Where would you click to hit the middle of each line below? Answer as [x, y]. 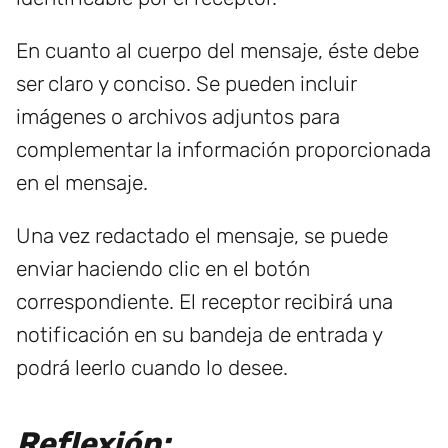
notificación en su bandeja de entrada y [199, 335]
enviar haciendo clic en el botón [163, 269]
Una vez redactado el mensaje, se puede [202, 236]
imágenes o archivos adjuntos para [178, 117]
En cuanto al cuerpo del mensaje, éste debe [217, 51]
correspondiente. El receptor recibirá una [204, 302]
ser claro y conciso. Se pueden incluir [186, 84]
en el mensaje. [82, 183]
